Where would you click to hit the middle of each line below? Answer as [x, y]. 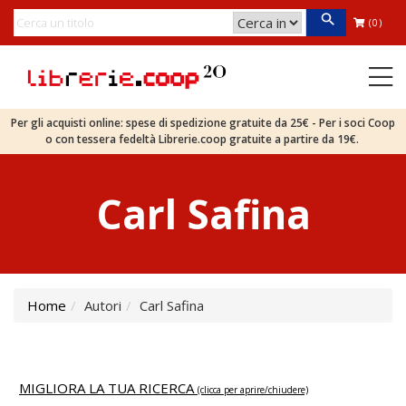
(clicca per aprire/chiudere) [253, 390]
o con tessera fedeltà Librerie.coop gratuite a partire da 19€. [203, 139]
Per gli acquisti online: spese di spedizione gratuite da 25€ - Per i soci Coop [203, 123]
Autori [103, 305]
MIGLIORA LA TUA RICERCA [108, 388]
